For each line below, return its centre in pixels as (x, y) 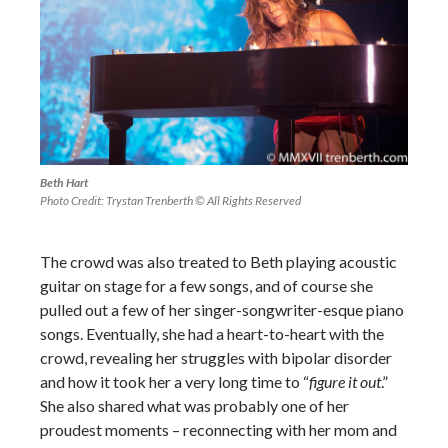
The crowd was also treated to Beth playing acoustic (218, 261)
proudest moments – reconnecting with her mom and (218, 429)
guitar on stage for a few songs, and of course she (206, 285)
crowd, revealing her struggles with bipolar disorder (216, 357)
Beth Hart (64, 182)
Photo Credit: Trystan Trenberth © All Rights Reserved (170, 200)
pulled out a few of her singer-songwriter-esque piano (222, 309)
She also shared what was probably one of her (194, 405)
